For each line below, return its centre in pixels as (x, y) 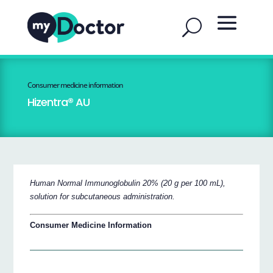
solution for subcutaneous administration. (103, 196)
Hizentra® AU (58, 102)
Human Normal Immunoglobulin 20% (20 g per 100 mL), (128, 183)
